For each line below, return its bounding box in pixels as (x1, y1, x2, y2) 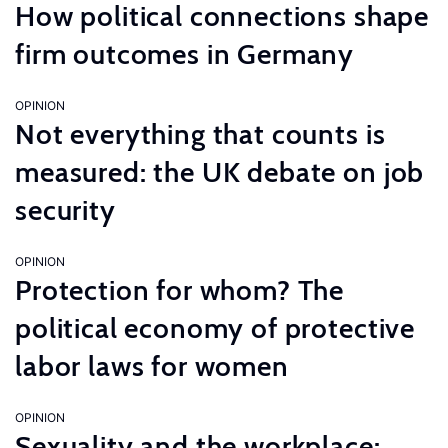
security (15, 193, 116, 227)
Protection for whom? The (15, 273, 345, 307)
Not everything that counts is (15, 117, 386, 151)
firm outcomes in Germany (15, 37, 355, 71)
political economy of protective (15, 311, 416, 345)
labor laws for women (15, 349, 289, 383)
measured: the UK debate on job (15, 155, 425, 189)
